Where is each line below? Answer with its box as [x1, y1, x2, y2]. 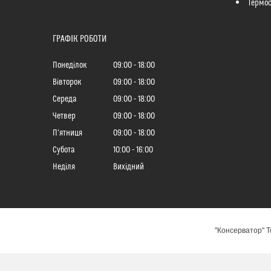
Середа [53, 94, 77, 105]
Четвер [53, 111, 76, 122]
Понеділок [53, 60, 87, 71]
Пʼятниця [53, 128, 82, 139]
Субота [53, 145, 75, 155]
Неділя [53, 162, 75, 172]
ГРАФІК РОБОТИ [53, 34, 106, 44]
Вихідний [113, 162, 144, 172]
